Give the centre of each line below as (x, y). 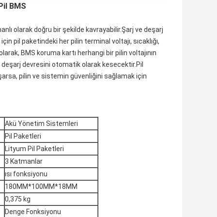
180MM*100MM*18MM (41, 187)
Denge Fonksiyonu (33, 212)
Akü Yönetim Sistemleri (41, 124)
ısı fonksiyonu (26, 174)
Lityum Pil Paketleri (34, 149)
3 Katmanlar (24, 162)
